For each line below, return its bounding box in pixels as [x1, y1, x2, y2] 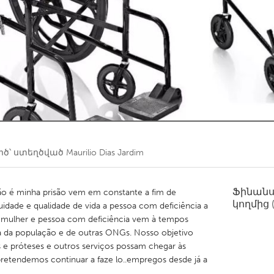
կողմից [232, 198, 272, 210]
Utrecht [80, 128, 109, 139]
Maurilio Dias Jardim [66, 147, 144, 158]
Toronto [80, 18, 111, 29]
